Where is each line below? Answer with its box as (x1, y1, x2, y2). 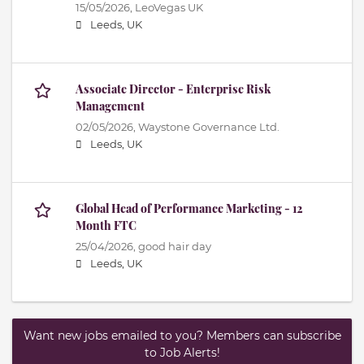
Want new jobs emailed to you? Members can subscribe (23, 328, 341, 344)
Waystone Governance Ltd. (138, 121, 279, 134)
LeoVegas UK (135, 2, 203, 15)
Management (76, 98, 145, 115)
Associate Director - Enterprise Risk (76, 81, 271, 97)
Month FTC (76, 218, 136, 234)
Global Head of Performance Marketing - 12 (76, 201, 303, 217)
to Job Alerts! (144, 345, 220, 361)
